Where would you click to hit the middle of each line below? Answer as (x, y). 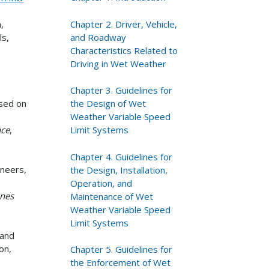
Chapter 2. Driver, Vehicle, (124, 24)
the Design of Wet (108, 104)
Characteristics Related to (124, 50)
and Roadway (98, 37)
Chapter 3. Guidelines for (122, 90)
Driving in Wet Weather (119, 63)
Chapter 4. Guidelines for (122, 156)
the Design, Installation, (119, 170)
